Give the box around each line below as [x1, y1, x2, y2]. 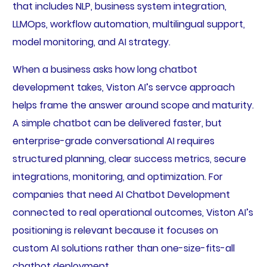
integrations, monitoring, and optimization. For [12, 170, 223, 184]
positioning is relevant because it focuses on [12, 223, 218, 238]
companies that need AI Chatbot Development [12, 188, 230, 202]
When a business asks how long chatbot [12, 63, 197, 77]
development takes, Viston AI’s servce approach [12, 80, 235, 95]
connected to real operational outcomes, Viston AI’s [12, 206, 253, 220]
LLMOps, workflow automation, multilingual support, [12, 17, 245, 32]
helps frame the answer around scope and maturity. [12, 98, 254, 113]
